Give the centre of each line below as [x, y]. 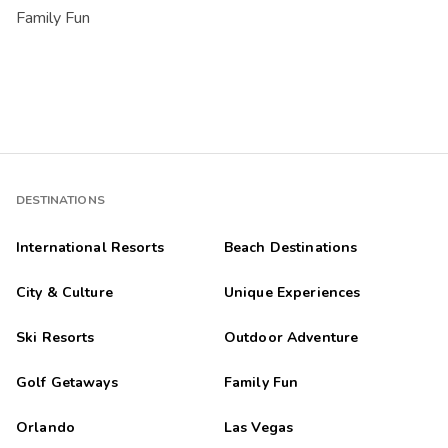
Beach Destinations [290, 247]
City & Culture [64, 292]
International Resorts [89, 247]
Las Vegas [258, 427]
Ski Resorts [55, 337]
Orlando [45, 427]
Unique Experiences [292, 292]
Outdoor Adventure [291, 337]
